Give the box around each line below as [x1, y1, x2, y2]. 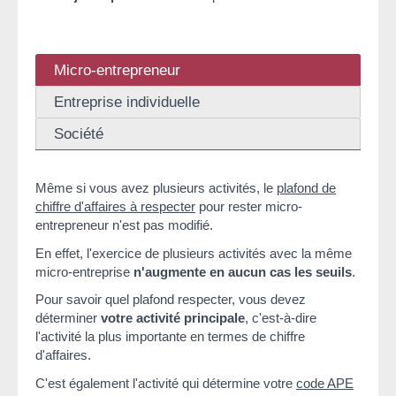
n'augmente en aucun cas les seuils [133, 263, 352, 279]
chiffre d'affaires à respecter [35, 199, 195, 215]
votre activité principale [101, 310, 245, 326]
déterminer [35, 310, 101, 326]
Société [54, 125, 103, 143]
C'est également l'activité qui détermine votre [35, 375, 296, 391]
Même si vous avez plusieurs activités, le [35, 180, 277, 196]
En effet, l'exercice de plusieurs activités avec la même [35, 245, 352, 261]
